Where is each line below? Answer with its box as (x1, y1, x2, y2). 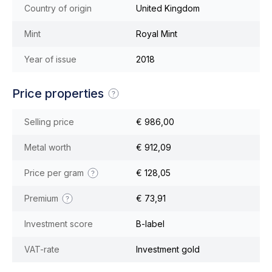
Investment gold (136, 244, 200, 254)
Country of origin (24, 3, 92, 13)
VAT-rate (24, 244, 59, 254)
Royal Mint (136, 29, 177, 39)
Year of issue (24, 54, 76, 64)
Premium (24, 193, 61, 203)
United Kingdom (136, 3, 200, 13)
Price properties (12, 86, 107, 101)
